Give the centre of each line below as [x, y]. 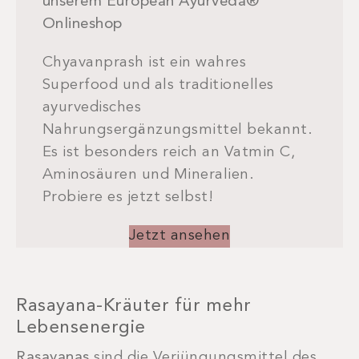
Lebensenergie [81, 329]
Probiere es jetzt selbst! [128, 198]
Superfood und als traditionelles [158, 86]
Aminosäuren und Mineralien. [148, 175]
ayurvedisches [92, 108]
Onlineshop [82, 25]
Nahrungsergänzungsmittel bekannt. [177, 131]
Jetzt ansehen [179, 236]
